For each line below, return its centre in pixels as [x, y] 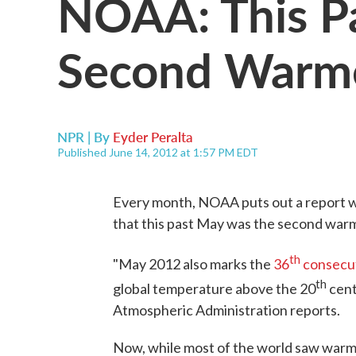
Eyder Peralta [153, 137]
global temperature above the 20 [214, 288]
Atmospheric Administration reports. [226, 310]
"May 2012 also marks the [193, 264]
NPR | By [85, 137]
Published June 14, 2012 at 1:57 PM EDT [158, 152]
